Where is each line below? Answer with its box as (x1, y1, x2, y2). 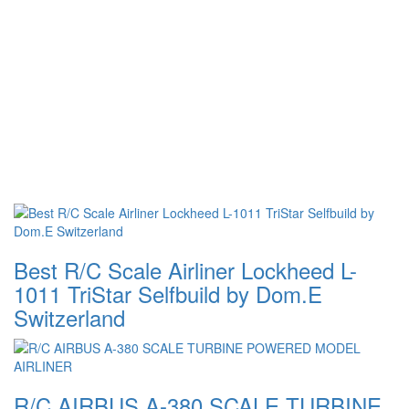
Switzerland (14, 301, 125, 334)
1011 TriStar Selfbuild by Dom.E (14, 278, 322, 310)
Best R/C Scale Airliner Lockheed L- (14, 254, 357, 287)
